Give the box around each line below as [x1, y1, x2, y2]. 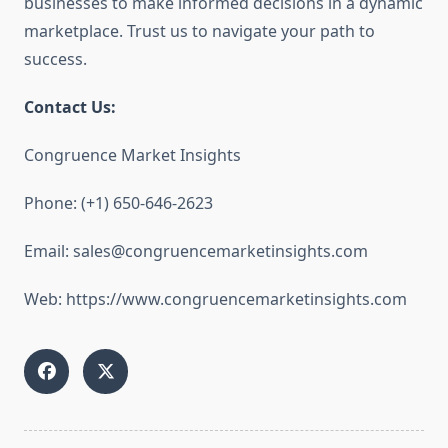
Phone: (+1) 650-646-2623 [24, 192, 213, 215]
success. [24, 48, 87, 71]
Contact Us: [24, 96, 116, 119]
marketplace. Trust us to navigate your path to [24, 20, 375, 43]
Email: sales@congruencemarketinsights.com [24, 240, 368, 263]
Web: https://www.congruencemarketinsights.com [24, 288, 407, 311]
